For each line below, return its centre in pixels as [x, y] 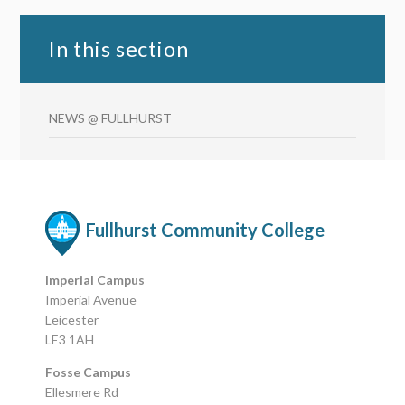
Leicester [72, 320]
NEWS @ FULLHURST [111, 118]
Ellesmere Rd [82, 392]
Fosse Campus [89, 372]
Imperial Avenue [91, 300]
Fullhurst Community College [206, 230]
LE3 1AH [70, 339]
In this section [119, 49]
